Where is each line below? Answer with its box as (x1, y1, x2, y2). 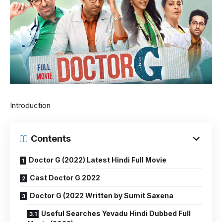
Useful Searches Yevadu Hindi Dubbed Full (41, 209, 191, 218)
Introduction (10, 100, 51, 110)
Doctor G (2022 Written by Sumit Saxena (30, 191, 173, 200)
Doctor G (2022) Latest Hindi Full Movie (29, 156, 166, 164)
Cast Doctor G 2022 (30, 173, 100, 182)
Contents (31, 133, 71, 144)
